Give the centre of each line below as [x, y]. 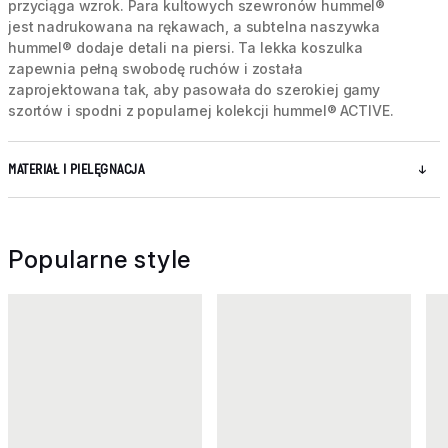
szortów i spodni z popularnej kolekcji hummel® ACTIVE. [201, 111]
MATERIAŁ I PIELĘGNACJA [76, 170]
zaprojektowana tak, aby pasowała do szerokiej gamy [194, 90]
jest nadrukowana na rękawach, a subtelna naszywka [194, 27]
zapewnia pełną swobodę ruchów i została [155, 69]
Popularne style [99, 260]
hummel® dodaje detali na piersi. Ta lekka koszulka [185, 48]
